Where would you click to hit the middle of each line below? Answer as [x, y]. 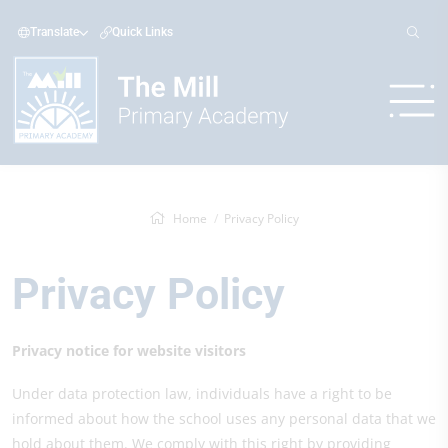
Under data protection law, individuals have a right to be [202, 393]
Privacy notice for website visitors [129, 350]
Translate [54, 32]
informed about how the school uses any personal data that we [224, 418]
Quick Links [142, 32]
